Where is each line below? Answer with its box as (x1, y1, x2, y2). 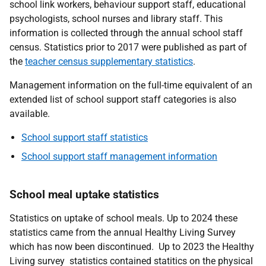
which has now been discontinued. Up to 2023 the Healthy (9, 241, 254, 252)
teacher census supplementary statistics (25, 56, 193, 67)
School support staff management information (21, 151, 217, 162)
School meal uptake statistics (9, 188, 159, 201)
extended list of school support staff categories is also (9, 94, 236, 105)
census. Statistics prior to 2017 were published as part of (9, 42, 247, 53)
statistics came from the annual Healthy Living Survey (9, 227, 236, 238)
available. (9, 108, 50, 119)
